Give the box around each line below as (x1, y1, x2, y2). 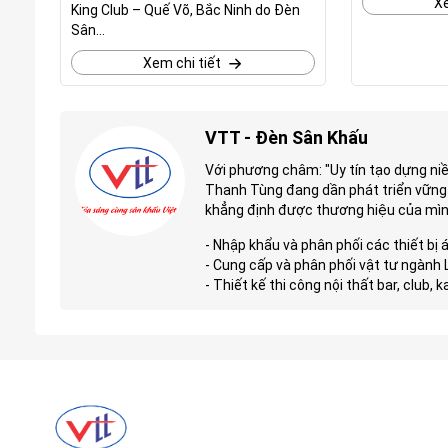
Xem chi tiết (142, 55, 221, 71)
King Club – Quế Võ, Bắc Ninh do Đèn (71, 2, 300, 18)
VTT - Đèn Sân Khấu (205, 127, 368, 148)
